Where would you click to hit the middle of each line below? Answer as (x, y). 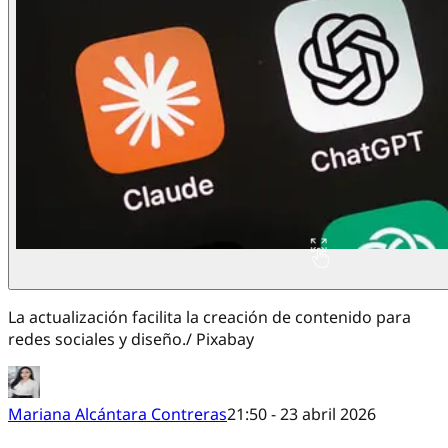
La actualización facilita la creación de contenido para (209, 317)
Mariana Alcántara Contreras (117, 414)
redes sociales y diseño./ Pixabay (131, 339)
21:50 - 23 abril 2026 (301, 414)
